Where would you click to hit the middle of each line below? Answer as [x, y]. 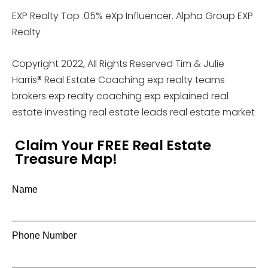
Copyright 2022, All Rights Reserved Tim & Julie [118, 63]
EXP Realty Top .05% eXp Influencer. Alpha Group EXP [133, 16]
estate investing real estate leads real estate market [133, 112]
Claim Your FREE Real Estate [113, 145]
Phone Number [44, 235]
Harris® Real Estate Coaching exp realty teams [118, 80]
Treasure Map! [66, 159]
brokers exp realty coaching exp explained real [120, 96]
